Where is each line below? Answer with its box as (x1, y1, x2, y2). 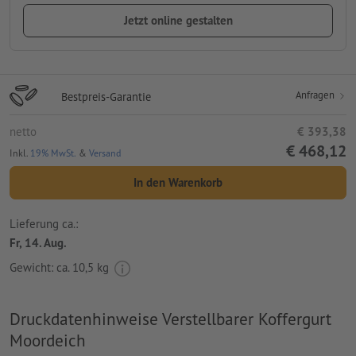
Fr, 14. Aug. (10, 235, 67, 251)
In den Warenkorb (133, 174, 222, 190)
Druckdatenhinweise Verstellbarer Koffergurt (10, 307, 331, 330)
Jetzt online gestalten (123, 12, 233, 28)
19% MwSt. (30, 146, 76, 159)
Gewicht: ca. (10, 259, 72, 275)
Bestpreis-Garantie (61, 88, 151, 104)
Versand (89, 146, 121, 159)
